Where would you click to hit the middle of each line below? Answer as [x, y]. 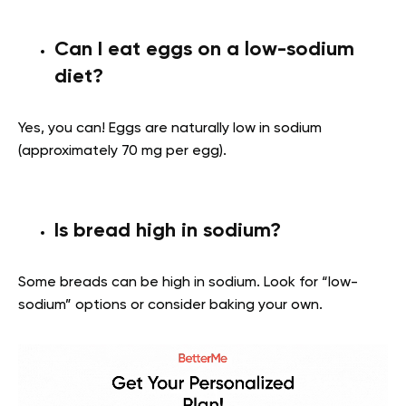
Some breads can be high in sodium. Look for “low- [188, 282]
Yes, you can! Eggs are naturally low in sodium [170, 128]
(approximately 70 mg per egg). [122, 151]
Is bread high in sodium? [168, 231]
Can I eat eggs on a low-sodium [204, 49]
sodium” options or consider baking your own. [170, 305]
